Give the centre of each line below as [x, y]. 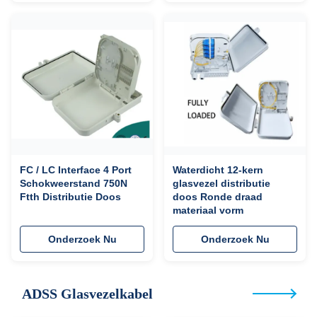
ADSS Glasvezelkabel [87, 294]
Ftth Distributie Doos [70, 197]
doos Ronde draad [218, 197]
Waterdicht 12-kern [218, 170]
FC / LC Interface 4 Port [76, 170]
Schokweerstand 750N [74, 183]
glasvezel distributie [221, 183]
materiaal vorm [208, 210]
